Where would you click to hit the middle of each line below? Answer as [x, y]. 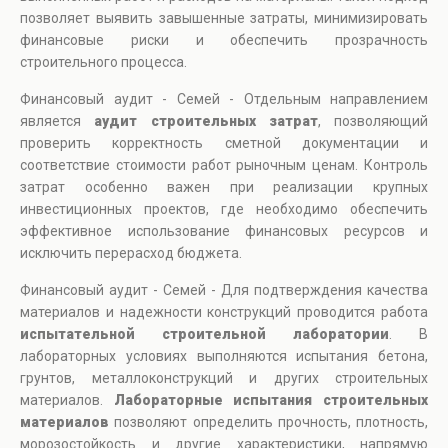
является [57, 121]
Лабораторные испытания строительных [271, 400]
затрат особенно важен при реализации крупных [224, 187]
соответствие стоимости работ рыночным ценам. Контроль [224, 165]
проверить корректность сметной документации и [224, 143]
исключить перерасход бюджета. [131, 253]
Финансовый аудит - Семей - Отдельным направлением [224, 99]
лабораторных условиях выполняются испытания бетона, [224, 356]
